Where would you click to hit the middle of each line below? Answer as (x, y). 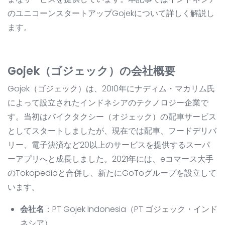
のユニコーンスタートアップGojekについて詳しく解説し (111, 14)
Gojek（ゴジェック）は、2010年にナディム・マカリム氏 (111, 89)
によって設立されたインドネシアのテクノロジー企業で (108, 103)
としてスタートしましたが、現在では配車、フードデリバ (112, 131)
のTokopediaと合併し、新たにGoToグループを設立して (112, 173)
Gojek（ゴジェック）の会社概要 (91, 71)
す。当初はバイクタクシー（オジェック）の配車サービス (112, 117)
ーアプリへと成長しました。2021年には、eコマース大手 (110, 159)
